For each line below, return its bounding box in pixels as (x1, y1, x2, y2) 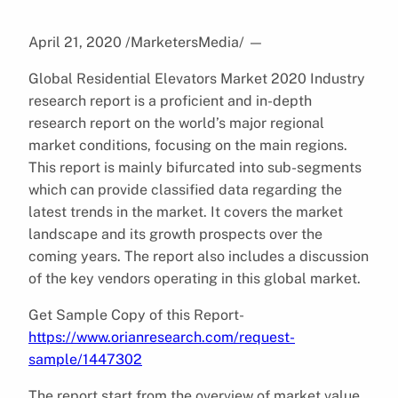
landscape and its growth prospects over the (28, 225, 322, 243)
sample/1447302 (28, 350, 142, 368)
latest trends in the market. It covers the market (28, 203, 343, 220)
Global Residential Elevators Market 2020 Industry (28, 69, 365, 87)
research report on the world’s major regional (28, 114, 324, 131)
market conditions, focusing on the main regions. (28, 136, 347, 154)
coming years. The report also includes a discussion (28, 247, 369, 265)
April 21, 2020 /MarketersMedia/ (28, 33, 244, 51)
